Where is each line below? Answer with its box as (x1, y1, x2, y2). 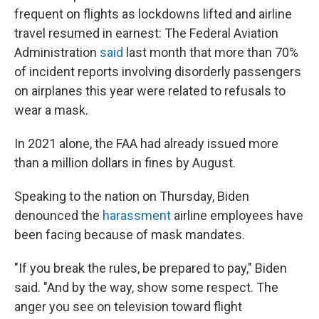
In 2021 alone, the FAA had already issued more (14, 136, 278, 151)
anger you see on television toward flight (14, 299, 242, 314)
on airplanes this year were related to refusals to (14, 83, 286, 98)
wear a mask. (14, 103, 88, 117)
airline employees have (171, 208, 303, 223)
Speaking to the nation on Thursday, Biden (14, 189, 249, 204)
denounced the (14, 208, 103, 223)
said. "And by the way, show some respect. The (14, 280, 278, 295)
